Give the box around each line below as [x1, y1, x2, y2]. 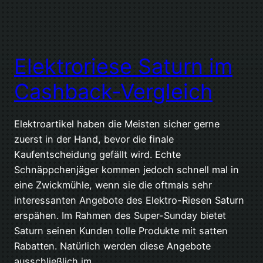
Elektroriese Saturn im [14, 53, 232, 80]
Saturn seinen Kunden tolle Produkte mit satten [14, 225, 228, 237]
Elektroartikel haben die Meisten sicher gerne [14, 118, 220, 130]
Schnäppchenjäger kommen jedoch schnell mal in [14, 164, 239, 176]
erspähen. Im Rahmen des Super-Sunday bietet [14, 210, 226, 222]
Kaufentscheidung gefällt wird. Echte [14, 149, 181, 161]
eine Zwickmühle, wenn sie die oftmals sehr [14, 179, 212, 191]
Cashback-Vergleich [14, 79, 213, 105]
